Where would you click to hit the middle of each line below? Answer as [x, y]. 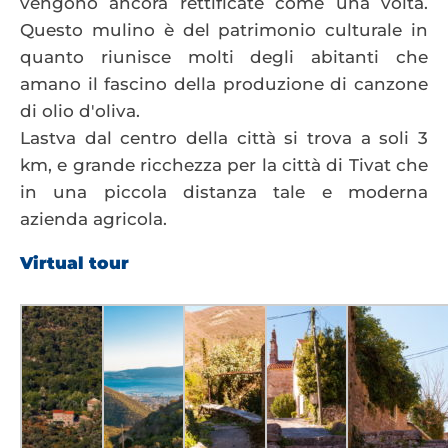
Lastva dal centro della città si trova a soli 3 [224, 138]
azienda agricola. [93, 219]
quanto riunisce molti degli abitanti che [224, 57]
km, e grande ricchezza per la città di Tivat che [224, 165]
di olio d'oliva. [80, 111]
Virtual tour [74, 263]
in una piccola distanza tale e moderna [224, 192]
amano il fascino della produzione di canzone [224, 84]
